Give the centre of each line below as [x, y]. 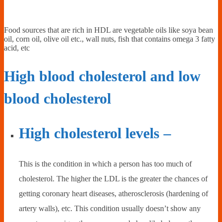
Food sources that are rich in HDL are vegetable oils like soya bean [109, 30]
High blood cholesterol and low [102, 76]
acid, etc [17, 48]
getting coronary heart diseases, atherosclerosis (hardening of [113, 193]
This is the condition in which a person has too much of [105, 164]
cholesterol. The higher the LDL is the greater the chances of [113, 178]
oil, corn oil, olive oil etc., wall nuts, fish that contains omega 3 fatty [110, 39]
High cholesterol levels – [95, 133]
